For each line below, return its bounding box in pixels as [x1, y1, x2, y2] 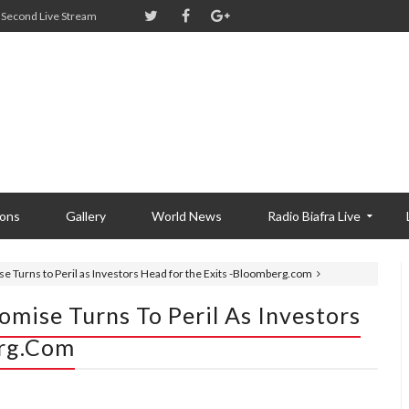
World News [152, 208, 222, 224]
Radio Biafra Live [267, 208, 361, 224]
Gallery [66, 208, 106, 224]
